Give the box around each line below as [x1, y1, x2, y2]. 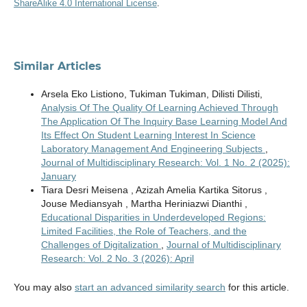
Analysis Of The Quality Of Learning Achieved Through [40, 101, 278, 113]
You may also [13, 281, 75, 293]
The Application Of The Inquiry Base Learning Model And [40, 115, 287, 127]
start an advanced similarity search [74, 281, 225, 293]
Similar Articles [13, 59, 101, 73]
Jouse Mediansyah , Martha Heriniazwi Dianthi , [40, 197, 247, 209]
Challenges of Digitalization [40, 238, 161, 250]
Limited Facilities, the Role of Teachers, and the [40, 225, 247, 236]
